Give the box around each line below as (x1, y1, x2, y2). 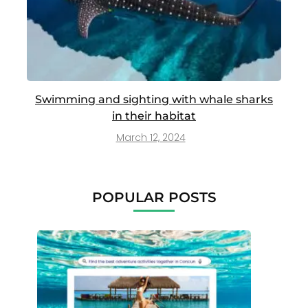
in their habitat (112, 109, 196, 122)
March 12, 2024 (115, 130, 186, 144)
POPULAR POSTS (91, 188, 217, 206)
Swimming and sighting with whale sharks (35, 92, 273, 106)
